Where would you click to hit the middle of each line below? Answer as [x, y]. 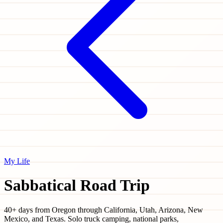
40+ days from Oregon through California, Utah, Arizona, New [104, 210]
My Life [17, 161]
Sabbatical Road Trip [77, 185]
